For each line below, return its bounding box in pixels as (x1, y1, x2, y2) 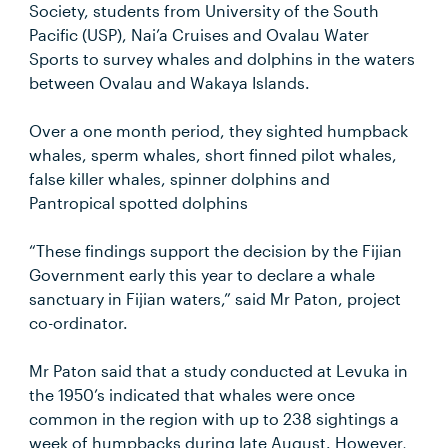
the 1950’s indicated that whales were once (29, 385, 356, 404)
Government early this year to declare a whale (29, 265, 376, 284)
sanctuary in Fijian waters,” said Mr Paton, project (29, 289, 402, 308)
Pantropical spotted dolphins (29, 193, 249, 212)
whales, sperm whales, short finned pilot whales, (29, 145, 398, 164)
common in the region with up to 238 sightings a (29, 409, 400, 428)
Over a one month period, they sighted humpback (29, 121, 409, 140)
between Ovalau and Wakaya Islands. (29, 73, 311, 92)
